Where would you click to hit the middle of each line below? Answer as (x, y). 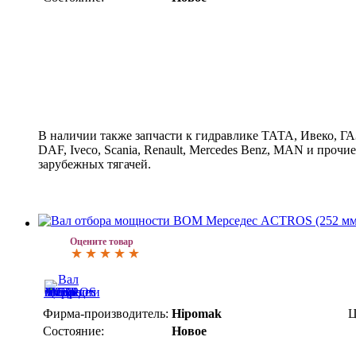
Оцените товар (102, 241)
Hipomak (197, 313)
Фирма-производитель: (106, 313)
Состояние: (74, 331)
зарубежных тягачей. (95, 164)
